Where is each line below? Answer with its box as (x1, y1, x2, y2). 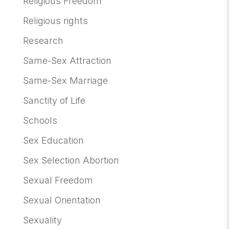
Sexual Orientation (22, 195, 101, 205)
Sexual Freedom (22, 175, 93, 186)
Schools (22, 115, 57, 126)
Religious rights (22, 15, 88, 26)
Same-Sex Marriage (22, 75, 108, 86)
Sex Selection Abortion (22, 155, 119, 166)
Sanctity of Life (22, 95, 85, 106)
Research (22, 35, 63, 46)
